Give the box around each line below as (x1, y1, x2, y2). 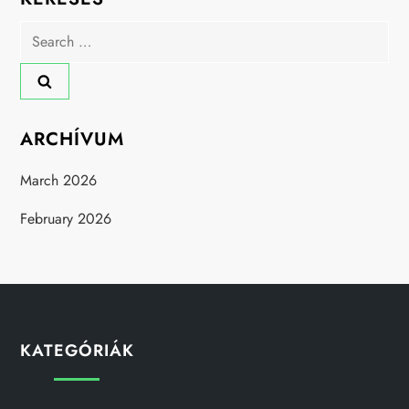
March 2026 (20, 169, 98, 191)
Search (19, 21, 62, 43)
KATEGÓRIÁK (20, 338, 134, 362)
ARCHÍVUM (20, 125, 125, 152)
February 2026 (20, 207, 112, 229)
